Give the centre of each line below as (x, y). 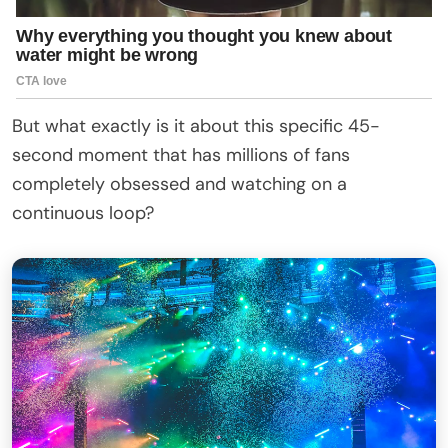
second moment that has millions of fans (181, 154)
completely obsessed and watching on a (179, 183)
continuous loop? (83, 212)
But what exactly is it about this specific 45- (196, 125)
